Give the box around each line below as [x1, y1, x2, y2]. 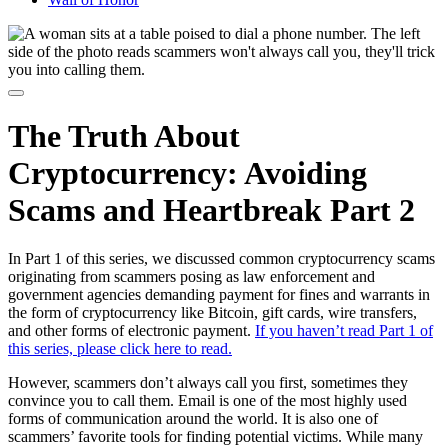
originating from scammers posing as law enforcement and [8, 268, 375, 286]
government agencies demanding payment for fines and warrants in [8, 286, 430, 304]
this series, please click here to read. [8, 340, 232, 358]
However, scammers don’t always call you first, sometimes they [8, 374, 408, 392]
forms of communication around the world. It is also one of [8, 410, 378, 428]
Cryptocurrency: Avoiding [8, 155, 367, 192]
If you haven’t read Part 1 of [255, 322, 433, 340]
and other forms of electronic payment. [8, 322, 255, 340]
